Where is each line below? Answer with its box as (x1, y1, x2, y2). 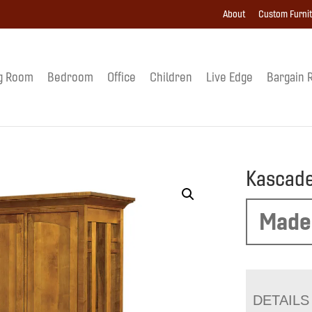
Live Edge (205, 69, 253, 85)
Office (107, 69, 136, 85)
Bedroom (47, 69, 93, 85)
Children (149, 69, 192, 85)
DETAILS (253, 292, 310, 308)
